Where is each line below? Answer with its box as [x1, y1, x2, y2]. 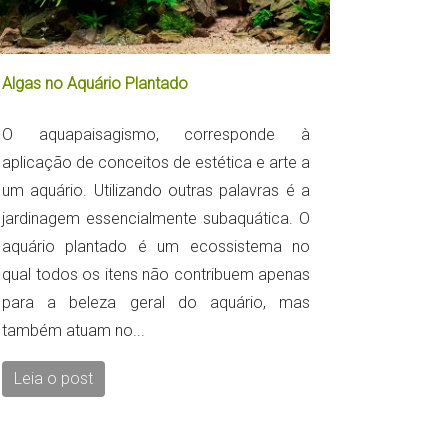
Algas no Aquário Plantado [2, 74, 188, 94]
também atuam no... [2, 321, 145, 341]
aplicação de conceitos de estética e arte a [2, 153, 310, 173]
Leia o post [14, 369, 93, 389]
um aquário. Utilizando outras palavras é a [2, 181, 310, 201]
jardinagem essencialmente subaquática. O [2, 209, 310, 229]
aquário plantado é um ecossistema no [2, 237, 310, 257]
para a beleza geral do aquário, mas [2, 293, 310, 313]
